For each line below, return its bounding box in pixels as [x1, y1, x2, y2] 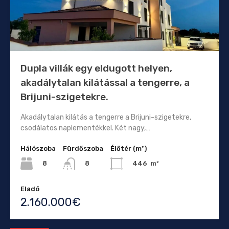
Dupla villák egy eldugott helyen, [20, 62, 172, 74]
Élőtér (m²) [110, 144, 147, 152]
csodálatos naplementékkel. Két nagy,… [20, 123, 150, 132]
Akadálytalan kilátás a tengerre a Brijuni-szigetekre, [20, 112, 191, 122]
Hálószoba [20, 144, 56, 152]
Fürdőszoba [63, 144, 103, 152]
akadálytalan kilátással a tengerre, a [20, 76, 190, 88]
